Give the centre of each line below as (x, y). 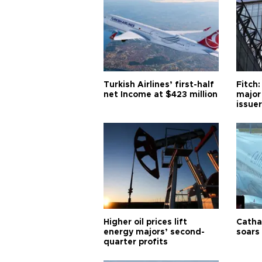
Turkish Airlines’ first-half (159, 85)
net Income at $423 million (161, 95)
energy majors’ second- (154, 232)
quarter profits (136, 242)
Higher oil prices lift (145, 223)
